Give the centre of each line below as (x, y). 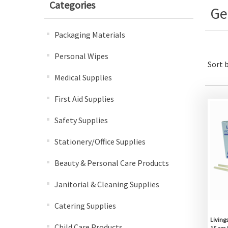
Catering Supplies (85, 206)
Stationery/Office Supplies (100, 141)
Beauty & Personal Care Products (112, 163)
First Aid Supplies (84, 99)
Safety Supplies (81, 120)
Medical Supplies (83, 77)
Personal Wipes (81, 56)
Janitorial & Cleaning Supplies (107, 184)
